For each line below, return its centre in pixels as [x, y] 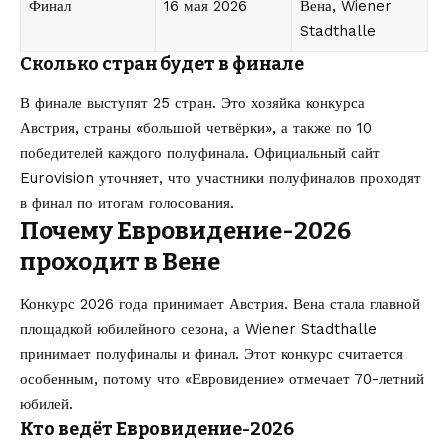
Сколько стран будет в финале [162, 63]
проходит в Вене [120, 262]
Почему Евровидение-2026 [185, 231]
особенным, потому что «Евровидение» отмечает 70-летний [222, 379]
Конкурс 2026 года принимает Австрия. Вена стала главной [220, 304]
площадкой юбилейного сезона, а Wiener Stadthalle [198, 329]
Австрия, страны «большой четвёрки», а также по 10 [196, 128]
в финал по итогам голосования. [127, 203]
